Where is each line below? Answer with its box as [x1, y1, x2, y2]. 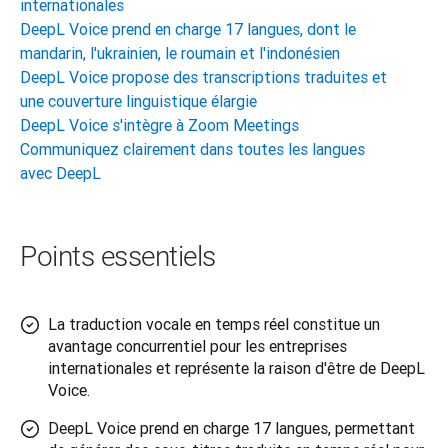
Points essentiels [20, 240, 216, 274]
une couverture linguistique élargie [20, 91, 257, 112]
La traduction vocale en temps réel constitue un [48, 314, 380, 335]
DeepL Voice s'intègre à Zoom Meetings [20, 115, 299, 136]
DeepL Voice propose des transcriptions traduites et [20, 67, 387, 88]
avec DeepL [20, 163, 101, 184]
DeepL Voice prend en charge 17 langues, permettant [48, 418, 415, 439]
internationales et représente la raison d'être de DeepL [48, 358, 425, 379]
